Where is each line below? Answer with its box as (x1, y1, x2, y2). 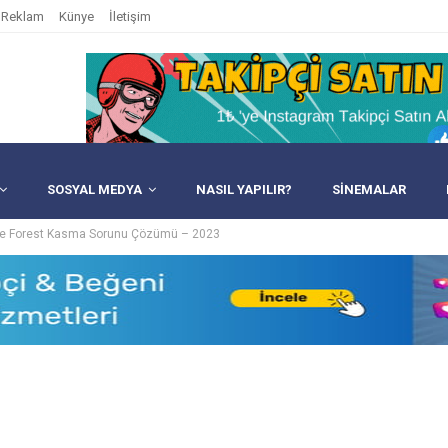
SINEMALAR (332, 182, 406, 197)
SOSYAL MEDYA (47, 182, 142, 197)
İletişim (109, 9, 151, 24)
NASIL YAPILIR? (196, 182, 292, 197)
